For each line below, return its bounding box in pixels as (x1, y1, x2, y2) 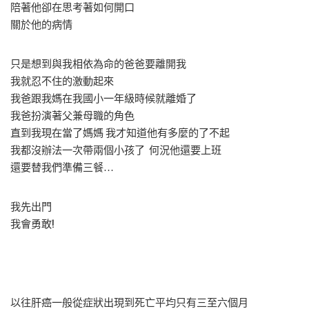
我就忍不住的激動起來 (10, 75, 114, 88)
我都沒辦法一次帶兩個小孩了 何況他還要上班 (10, 144, 221, 157)
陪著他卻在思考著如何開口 (10, 1, 134, 14)
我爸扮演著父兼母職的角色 (10, 110, 134, 122)
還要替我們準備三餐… (10, 161, 114, 174)
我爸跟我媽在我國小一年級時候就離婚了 (10, 92, 197, 105)
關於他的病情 (10, 19, 72, 31)
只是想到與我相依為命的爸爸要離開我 (10, 58, 186, 70)
